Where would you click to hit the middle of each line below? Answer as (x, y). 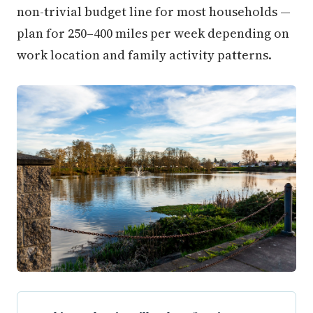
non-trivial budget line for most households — (154, 12)
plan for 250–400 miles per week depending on (153, 33)
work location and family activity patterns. (144, 55)
